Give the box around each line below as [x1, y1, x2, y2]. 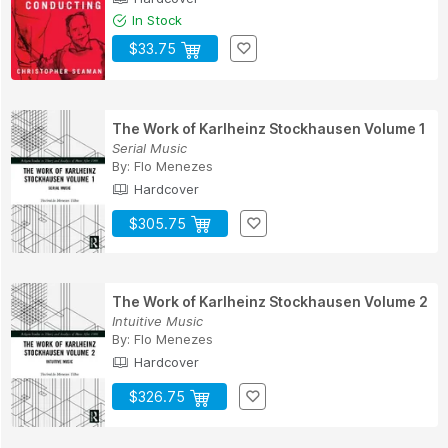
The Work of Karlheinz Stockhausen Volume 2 [112, 293, 428, 311]
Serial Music [112, 139, 187, 156]
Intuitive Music [112, 313, 203, 330]
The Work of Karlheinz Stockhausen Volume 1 [112, 119, 426, 137]
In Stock [128, 11, 182, 28]
